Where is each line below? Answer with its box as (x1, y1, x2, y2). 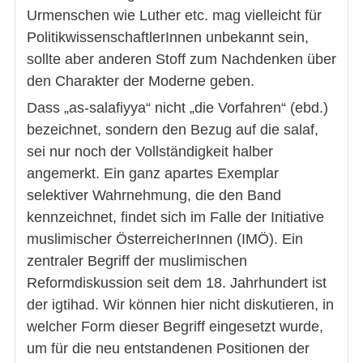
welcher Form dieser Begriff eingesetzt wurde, (27, 318, 323, 335)
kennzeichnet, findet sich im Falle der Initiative (27, 209, 324, 226)
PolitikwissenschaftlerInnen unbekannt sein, (27, 29, 309, 46)
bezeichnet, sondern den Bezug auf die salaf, (27, 122, 318, 139)
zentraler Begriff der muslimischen (27, 253, 247, 270)
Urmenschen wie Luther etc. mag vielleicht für (27, 7, 322, 24)
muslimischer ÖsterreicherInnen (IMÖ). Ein (27, 231, 303, 248)
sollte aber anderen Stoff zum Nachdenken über (27, 51, 336, 68)
